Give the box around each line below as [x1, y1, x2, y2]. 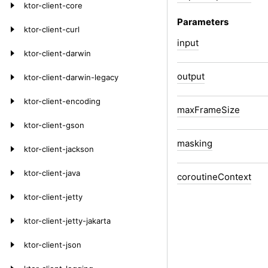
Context [218, 170, 251, 182]
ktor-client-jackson [24, 144, 94, 154]
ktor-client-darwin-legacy [24, 72, 118, 82]
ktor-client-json [24, 240, 81, 249]
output [177, 70, 205, 82]
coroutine [177, 170, 218, 182]
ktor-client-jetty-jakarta [24, 216, 111, 226]
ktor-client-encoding [24, 96, 100, 106]
